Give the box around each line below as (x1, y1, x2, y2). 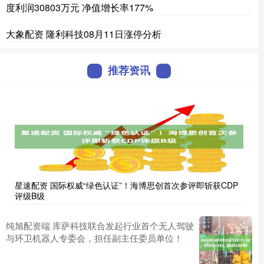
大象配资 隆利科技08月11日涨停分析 (6, 27, 161, 41)
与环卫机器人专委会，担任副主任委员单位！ (6, 232, 183, 244)
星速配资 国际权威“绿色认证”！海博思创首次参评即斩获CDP (15, 179, 238, 191)
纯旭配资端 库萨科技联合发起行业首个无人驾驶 (6, 219, 194, 232)
